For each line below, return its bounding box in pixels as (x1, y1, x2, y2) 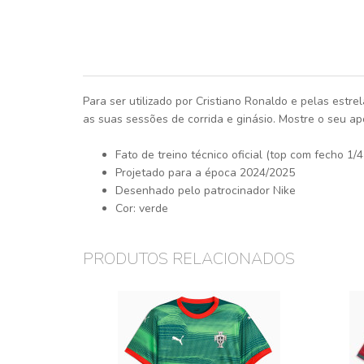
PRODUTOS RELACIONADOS (83, 248, 295, 271)
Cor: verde (115, 201, 168, 217)
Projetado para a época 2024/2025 (115, 165, 295, 181)
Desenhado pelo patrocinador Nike (115, 183, 296, 199)
